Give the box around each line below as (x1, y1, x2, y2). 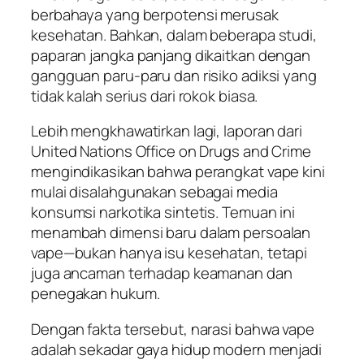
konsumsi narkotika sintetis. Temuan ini (31, 201, 296, 223)
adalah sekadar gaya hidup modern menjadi (31, 338, 322, 360)
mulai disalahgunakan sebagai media (31, 181, 278, 203)
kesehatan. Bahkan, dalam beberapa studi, (31, 24, 317, 45)
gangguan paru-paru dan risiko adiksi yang (31, 64, 317, 86)
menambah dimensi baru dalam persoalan (31, 222, 311, 244)
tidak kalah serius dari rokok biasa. (31, 84, 258, 106)
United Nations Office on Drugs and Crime (31, 141, 311, 162)
